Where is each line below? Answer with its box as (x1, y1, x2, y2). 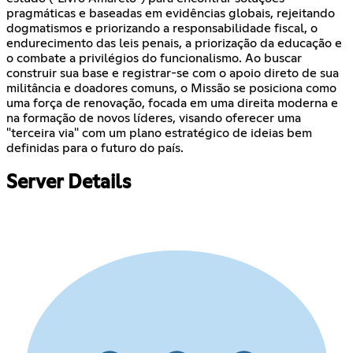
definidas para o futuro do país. (6, 142, 184, 155)
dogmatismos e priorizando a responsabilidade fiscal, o (6, 22, 318, 35)
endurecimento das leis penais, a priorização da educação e (6, 37, 342, 50)
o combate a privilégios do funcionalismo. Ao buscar (6, 52, 302, 65)
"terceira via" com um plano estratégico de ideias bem (6, 127, 312, 140)
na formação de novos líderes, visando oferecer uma (6, 112, 301, 125)
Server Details (6, 173, 131, 193)
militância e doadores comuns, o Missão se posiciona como (6, 82, 336, 95)
